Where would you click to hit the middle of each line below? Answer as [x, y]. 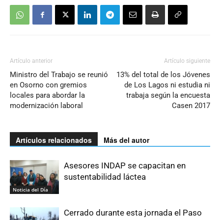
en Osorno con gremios [48, 85]
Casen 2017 [191, 106]
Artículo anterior [31, 61]
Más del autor [126, 140]
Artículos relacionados [54, 140]
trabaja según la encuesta [168, 95]
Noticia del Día [30, 189]
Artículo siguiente [187, 61]
